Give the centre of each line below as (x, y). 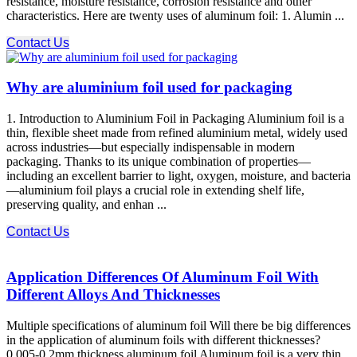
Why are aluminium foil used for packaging (149, 88)
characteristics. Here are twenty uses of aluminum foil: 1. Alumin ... (175, 15)
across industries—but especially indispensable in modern (151, 147)
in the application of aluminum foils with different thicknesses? (163, 339)
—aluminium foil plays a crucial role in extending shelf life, (155, 190)
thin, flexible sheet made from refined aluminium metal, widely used (177, 133)
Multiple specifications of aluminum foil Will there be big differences (178, 325)
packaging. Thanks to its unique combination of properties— (159, 162)
